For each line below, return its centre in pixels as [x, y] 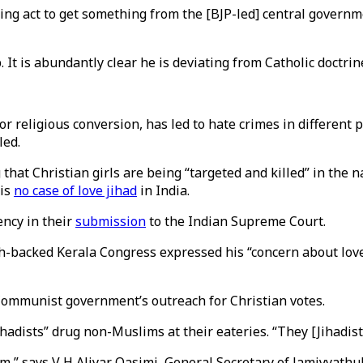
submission [111, 221]
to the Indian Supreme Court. [236, 221]
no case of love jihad [75, 190]
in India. [163, 190]
